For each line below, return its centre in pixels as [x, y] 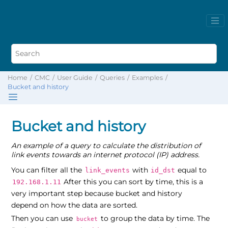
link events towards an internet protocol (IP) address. [106, 154]
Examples [147, 77]
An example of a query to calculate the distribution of [106, 145]
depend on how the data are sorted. [75, 205]
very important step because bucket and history [97, 193]
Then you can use [43, 218]
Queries [112, 77]
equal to [191, 170]
